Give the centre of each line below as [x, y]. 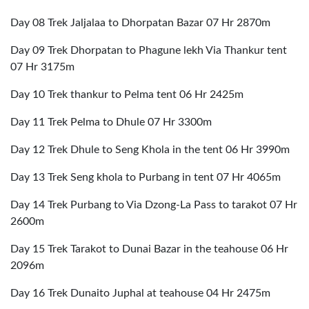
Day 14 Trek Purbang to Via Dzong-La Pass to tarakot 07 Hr [154, 205]
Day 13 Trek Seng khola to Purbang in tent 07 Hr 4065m [146, 177]
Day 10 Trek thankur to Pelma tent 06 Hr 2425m [127, 94]
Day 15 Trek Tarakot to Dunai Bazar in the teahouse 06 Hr [149, 249]
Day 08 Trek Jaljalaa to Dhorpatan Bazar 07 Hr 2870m [140, 23]
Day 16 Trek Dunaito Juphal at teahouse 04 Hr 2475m [140, 293]
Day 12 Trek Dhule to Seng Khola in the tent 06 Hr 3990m [150, 150]
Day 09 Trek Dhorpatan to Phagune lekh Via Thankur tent [149, 50]
